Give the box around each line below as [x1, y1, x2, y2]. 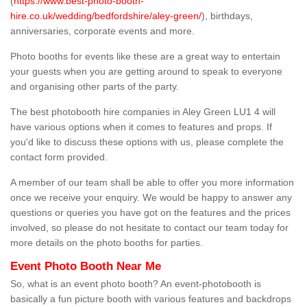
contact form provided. [10, 151, 108, 163]
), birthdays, [201, 10, 253, 22]
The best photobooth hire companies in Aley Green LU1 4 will [10, 106, 275, 118]
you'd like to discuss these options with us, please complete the [10, 136, 284, 148]
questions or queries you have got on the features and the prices [10, 207, 291, 219]
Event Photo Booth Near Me [10, 260, 161, 273]
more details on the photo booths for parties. [10, 237, 206, 249]
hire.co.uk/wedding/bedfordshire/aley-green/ [10, 10, 201, 22]
